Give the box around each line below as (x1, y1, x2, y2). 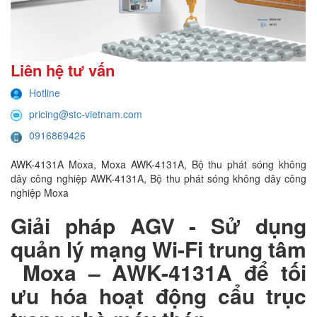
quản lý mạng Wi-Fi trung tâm (11, 233, 306, 264)
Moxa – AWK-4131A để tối (11, 256, 306, 287)
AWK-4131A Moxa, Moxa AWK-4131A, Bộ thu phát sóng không (11, 156, 306, 171)
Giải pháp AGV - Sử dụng (11, 209, 306, 241)
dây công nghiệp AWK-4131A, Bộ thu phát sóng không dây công (11, 171, 306, 185)
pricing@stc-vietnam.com (29, 107, 142, 122)
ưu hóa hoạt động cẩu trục (11, 279, 306, 311)
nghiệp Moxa (11, 185, 69, 200)
